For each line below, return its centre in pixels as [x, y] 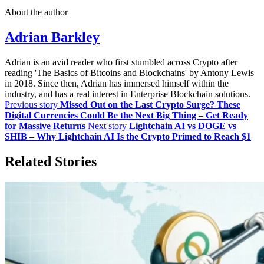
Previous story [31, 104]
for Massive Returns [45, 126]
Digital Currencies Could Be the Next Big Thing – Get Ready [126, 115]
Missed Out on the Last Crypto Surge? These [150, 104]
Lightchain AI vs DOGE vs [183, 126]
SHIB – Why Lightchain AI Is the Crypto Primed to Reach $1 [128, 136]
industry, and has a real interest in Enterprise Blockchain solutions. [128, 94]
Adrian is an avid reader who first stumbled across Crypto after [121, 62]
